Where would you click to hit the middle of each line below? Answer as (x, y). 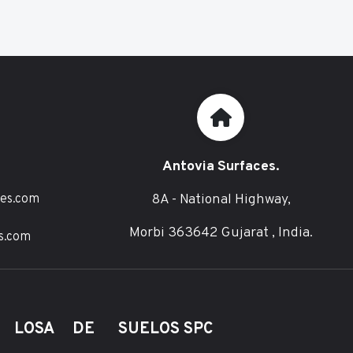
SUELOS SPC (166, 329)
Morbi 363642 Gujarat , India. (221, 233)
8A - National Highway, (221, 200)
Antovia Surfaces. (221, 167)
